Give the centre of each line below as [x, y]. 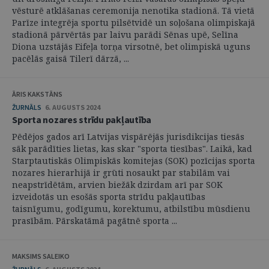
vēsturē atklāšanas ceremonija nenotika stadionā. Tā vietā [133, 10]
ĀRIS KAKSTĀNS [37, 94]
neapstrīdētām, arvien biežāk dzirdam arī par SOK [117, 184]
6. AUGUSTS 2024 [73, 107]
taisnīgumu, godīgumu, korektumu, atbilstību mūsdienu [131, 208]
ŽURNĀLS [27, 107]
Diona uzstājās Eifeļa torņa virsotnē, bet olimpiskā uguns [131, 46]
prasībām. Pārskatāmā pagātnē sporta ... [95, 220]
